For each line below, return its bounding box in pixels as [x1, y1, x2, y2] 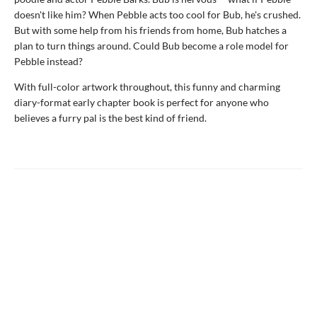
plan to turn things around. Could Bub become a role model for [14, 40, 289, 52]
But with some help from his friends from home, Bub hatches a [14, 24, 287, 36]
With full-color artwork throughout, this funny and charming [14, 81, 280, 93]
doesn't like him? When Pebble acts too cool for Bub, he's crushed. [14, 8, 301, 21]
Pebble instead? [14, 55, 83, 67]
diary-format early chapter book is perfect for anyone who [14, 96, 269, 108]
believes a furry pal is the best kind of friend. [14, 112, 207, 124]
